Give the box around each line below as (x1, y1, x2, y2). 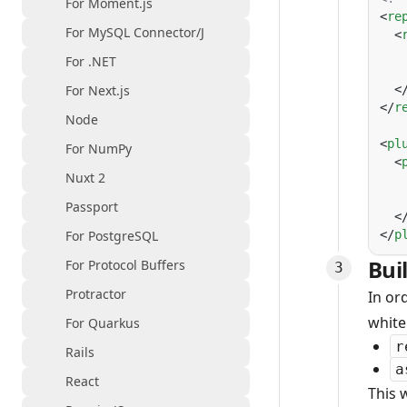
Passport (65, 198, 118, 215)
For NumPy (65, 140, 132, 157)
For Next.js (65, 82, 130, 99)
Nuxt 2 (65, 169, 105, 186)
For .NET (65, 53, 116, 70)
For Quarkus (65, 314, 140, 332)
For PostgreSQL (65, 227, 158, 244)
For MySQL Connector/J (65, 24, 204, 41)
